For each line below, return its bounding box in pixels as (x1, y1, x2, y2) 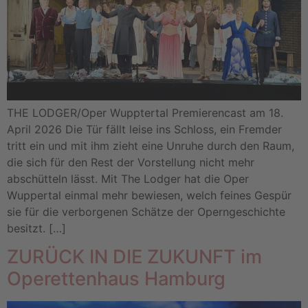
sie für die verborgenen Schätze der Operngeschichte (7, 204, 285, 219)
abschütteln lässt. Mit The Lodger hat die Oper (7, 171, 249, 186)
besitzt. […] (7, 221, 66, 235)
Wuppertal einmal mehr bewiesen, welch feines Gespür (7, 188, 291, 202)
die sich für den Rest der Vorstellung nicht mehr (7, 155, 254, 169)
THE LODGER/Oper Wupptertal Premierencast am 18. (7, 105, 283, 120)
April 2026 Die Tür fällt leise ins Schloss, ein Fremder (7, 122, 282, 136)
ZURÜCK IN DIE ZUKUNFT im (7, 245, 262, 269)
